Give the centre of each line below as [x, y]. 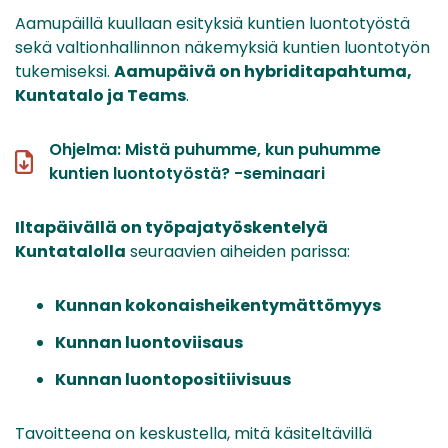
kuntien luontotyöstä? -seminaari [187, 174]
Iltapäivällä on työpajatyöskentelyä [171, 228]
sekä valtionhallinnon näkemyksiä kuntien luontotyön [222, 48]
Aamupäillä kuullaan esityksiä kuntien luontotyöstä [212, 24]
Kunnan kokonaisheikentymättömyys [218, 306]
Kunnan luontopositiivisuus [173, 379]
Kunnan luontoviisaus [149, 342]
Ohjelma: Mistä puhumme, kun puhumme [215, 150]
